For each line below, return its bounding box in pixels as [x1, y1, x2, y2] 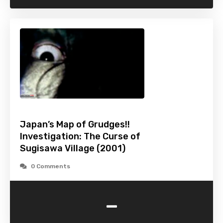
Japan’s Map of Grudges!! [20, 119, 130, 130]
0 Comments [31, 163, 70, 170]
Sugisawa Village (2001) [20, 143, 125, 154]
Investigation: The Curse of [20, 131, 140, 142]
